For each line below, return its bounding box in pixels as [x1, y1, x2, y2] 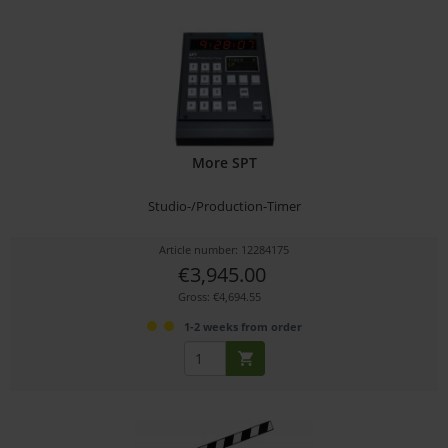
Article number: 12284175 [159, 241, 290, 257]
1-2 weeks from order [183, 318, 302, 334]
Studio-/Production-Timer [147, 196, 301, 215]
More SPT [191, 152, 257, 172]
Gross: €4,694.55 [177, 288, 261, 304]
